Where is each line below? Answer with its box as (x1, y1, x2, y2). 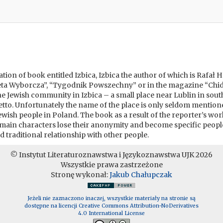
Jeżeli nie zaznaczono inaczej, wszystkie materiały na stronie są (27, 195, 196, 202)
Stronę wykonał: (51, 170, 110, 179)
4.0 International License (78, 210, 145, 217)
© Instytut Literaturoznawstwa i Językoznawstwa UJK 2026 (10, 150, 213, 159)
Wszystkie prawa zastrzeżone (60, 160, 163, 169)
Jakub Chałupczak (110, 170, 172, 179)
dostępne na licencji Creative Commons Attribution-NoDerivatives (24, 203, 199, 209)
